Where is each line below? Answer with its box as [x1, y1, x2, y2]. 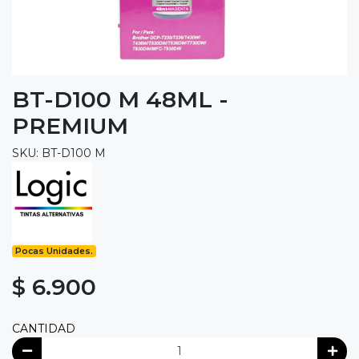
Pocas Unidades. [15, 245, 94, 256]
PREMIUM [12, 111, 128, 139]
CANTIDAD [12, 321, 75, 336]
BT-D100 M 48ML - [12, 85, 228, 113]
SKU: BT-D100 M [12, 145, 106, 160]
